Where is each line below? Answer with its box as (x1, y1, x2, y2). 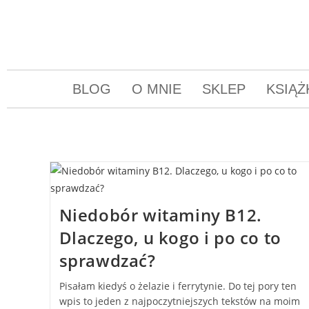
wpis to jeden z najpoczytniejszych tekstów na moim (59, 295, 300, 308)
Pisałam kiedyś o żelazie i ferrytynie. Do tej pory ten (59, 279, 297, 292)
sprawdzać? (59, 249, 156, 272)
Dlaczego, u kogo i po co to (59, 226, 281, 249)
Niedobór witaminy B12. (59, 203, 262, 226)
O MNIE (131, 81, 181, 97)
